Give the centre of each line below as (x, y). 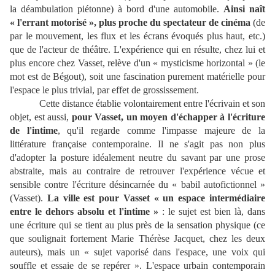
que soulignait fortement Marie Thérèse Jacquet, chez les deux (137, 239)
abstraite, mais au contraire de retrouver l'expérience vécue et (137, 171)
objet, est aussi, (41, 117)
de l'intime (34, 131)
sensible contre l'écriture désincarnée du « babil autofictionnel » (137, 185)
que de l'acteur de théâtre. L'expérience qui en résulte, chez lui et (137, 50)
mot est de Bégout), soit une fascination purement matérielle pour (137, 77)
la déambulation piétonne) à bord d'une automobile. (117, 9)
